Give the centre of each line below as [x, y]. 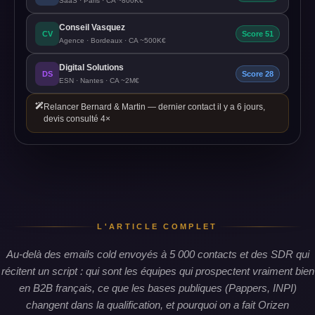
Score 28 [258, 73]
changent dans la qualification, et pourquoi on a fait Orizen [157, 305]
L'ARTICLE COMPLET [157, 226]
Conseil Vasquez [92, 27]
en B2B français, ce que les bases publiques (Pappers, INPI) [157, 288]
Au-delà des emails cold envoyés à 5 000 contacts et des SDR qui [157, 254]
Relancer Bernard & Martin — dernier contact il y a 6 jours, [154, 107]
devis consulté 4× [77, 119]
